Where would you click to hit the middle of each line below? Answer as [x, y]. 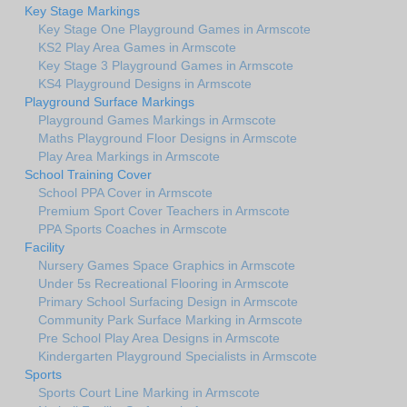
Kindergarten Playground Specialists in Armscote [178, 356]
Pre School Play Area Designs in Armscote [159, 338]
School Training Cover [88, 174]
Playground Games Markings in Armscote [157, 119]
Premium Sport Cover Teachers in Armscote [164, 210]
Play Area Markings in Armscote [129, 156]
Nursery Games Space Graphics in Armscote [167, 265]
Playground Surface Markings [109, 101]
